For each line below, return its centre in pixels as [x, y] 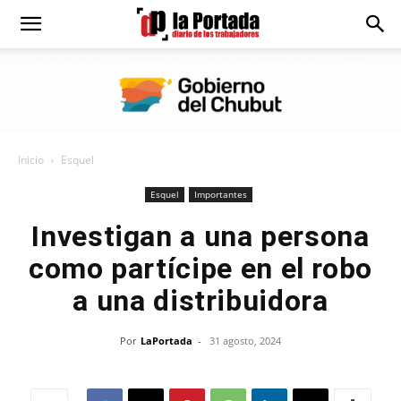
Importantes [220, 194]
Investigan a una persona [200, 236]
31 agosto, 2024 [245, 341]
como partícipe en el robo [200, 269]
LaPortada [166, 341]
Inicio [31, 160]
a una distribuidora [200, 301]
